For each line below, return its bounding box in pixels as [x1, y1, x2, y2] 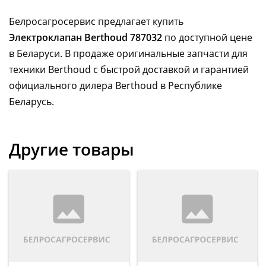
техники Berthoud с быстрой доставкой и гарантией [9, 62, 249, 76]
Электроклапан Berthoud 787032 [9, 30, 162, 44]
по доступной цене [162, 30, 252, 44]
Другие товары [9, 137, 134, 160]
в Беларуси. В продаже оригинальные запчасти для [9, 46, 248, 60]
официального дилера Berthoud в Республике [9, 78, 222, 92]
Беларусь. [9, 94, 54, 108]
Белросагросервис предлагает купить [9, 14, 183, 28]
